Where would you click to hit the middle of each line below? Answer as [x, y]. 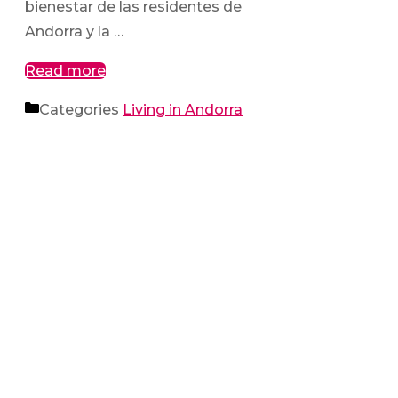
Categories [81, 109]
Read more [65, 70]
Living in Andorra [183, 109]
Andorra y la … [74, 31]
